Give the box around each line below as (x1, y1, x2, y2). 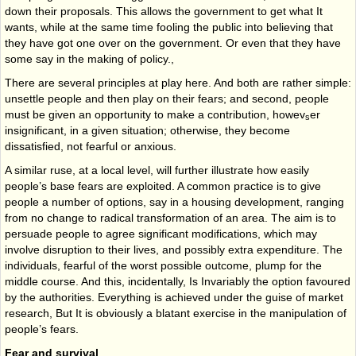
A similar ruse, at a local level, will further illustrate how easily (5, 163, 309, 176)
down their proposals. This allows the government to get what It (5, 4, 323, 17)
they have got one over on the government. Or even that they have (5, 36, 341, 49)
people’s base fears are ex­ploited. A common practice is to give (5, 179, 321, 192)
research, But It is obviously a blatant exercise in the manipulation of (5, 306, 346, 319)
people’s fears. (5, 322, 79, 335)
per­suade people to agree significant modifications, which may (5, 226, 317, 240)
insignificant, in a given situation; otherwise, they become (5, 123, 290, 137)
